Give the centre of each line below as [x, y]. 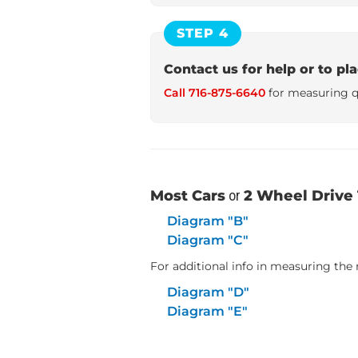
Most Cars [188, 196]
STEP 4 [203, 34]
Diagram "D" [208, 292]
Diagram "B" [207, 221]
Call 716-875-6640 [215, 93]
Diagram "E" [207, 311]
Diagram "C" [207, 240]
